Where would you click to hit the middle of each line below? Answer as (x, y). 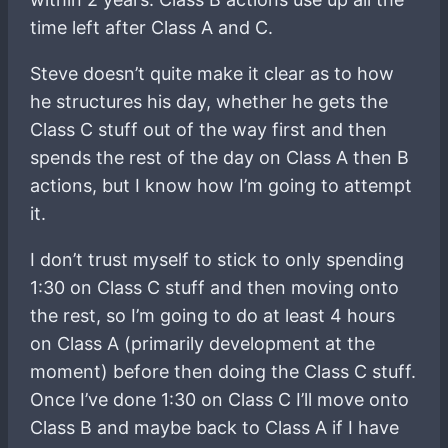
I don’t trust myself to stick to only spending (217, 259)
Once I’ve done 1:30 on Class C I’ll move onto (220, 399)
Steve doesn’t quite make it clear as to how (212, 73)
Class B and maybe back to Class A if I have (215, 427)
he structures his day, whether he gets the (209, 101)
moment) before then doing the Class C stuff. (223, 371)
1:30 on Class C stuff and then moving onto (215, 287)
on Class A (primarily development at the (203, 343)
